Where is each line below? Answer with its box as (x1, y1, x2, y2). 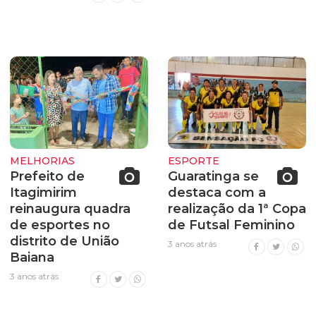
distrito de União (10, 233, 119, 250)
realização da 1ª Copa (168, 201, 306, 217)
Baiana (10, 250, 54, 266)
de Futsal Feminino (168, 217, 295, 233)
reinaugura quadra (10, 201, 130, 217)
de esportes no (10, 217, 110, 233)
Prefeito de (10, 169, 85, 185)
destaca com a (168, 185, 266, 201)
